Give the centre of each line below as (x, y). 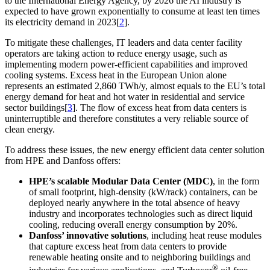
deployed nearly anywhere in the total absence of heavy (134, 202)
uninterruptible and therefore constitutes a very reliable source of (127, 118)
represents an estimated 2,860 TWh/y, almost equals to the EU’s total (135, 86)
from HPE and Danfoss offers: (63, 160)
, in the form (236, 181)
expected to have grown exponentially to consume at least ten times (132, 11)
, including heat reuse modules (204, 235)
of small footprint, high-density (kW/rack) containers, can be (143, 192)
